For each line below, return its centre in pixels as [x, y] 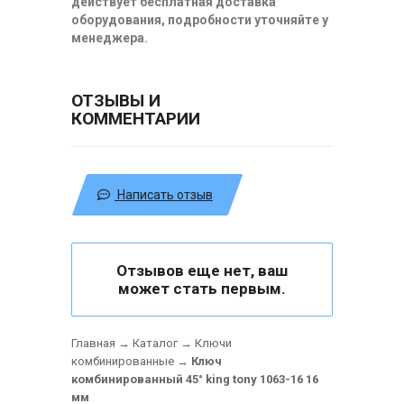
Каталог [155, 343]
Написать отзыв [164, 195]
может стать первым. [202, 289]
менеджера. [110, 38]
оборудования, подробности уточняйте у [200, 20]
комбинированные [123, 361]
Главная [93, 343]
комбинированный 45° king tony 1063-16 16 [195, 379]
